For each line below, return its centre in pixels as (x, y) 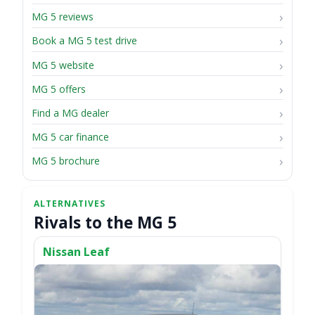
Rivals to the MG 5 (105, 223)
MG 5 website (63, 65)
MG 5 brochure (66, 161)
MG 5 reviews (63, 17)
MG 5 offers (59, 89)
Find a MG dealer (70, 112)
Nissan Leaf (76, 252)
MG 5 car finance (70, 137)
